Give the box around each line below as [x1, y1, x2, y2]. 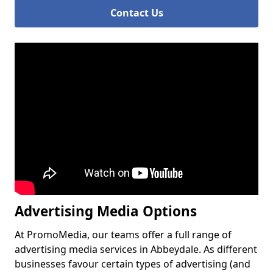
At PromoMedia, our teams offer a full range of [15, 228, 232, 241]
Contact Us [110, 6, 163, 19]
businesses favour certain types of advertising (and [15, 257, 250, 271]
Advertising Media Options [15, 202, 197, 221]
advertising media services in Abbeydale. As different [15, 243, 257, 256]
